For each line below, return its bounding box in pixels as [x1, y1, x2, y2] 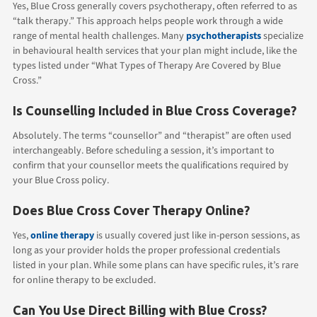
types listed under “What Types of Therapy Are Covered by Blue [13, 58, 281, 73]
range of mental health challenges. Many [13, 28, 186, 43]
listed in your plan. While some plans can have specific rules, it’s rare [13, 258, 299, 272]
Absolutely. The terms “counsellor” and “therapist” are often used [13, 128, 292, 143]
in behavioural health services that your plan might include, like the [13, 43, 297, 58]
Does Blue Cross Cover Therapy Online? [13, 202, 250, 217]
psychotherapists [186, 28, 261, 43]
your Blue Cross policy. [13, 173, 109, 188]
